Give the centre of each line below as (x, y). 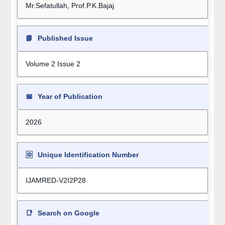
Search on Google (67, 213)
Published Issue (64, 38)
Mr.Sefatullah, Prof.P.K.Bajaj (70, 6)
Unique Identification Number (87, 155)
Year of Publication (69, 97)
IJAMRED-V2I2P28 (55, 181)
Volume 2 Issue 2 (53, 64)
